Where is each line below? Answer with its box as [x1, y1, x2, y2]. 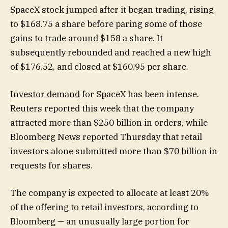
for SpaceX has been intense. [80, 89, 199, 100]
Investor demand [10, 89, 80, 100]
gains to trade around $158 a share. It [10, 32, 163, 44]
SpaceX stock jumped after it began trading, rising [10, 4, 214, 15]
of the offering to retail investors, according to [10, 202, 198, 213]
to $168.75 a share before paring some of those [10, 18, 202, 30]
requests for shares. [10, 160, 93, 172]
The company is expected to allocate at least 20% [10, 187, 209, 199]
